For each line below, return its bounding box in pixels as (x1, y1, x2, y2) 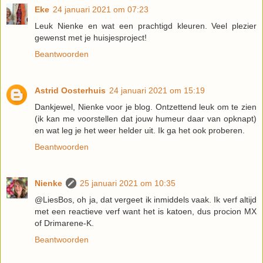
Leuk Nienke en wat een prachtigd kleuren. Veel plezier (35, 21, 257, 31)
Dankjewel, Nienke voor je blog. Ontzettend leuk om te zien (35, 102, 257, 112)
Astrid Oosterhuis (35, 86, 106, 96)
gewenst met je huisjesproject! (35, 33, 147, 43)
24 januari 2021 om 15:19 (109, 86, 205, 96)
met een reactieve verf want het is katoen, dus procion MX (35, 207, 257, 217)
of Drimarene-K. (35, 218, 94, 228)
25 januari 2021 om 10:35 (80, 178, 176, 188)
